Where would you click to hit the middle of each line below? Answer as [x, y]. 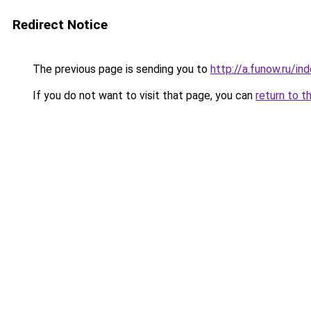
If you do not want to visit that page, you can [143, 95]
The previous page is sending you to [120, 69]
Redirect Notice [60, 25]
